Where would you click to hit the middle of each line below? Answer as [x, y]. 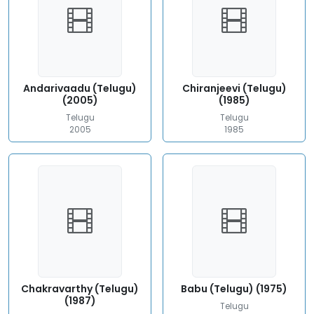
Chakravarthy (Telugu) [80, 289]
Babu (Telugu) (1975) [234, 289]
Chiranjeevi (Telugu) [234, 88]
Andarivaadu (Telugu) [80, 88]
